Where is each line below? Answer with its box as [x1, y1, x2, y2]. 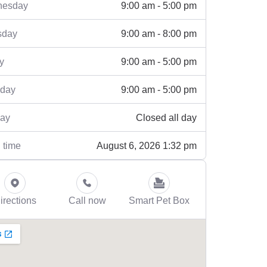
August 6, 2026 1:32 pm [97, 139, 197, 151]
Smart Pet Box [129, 195, 190, 206]
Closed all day [136, 111, 197, 123]
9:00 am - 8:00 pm [121, 27, 197, 39]
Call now [68, 195, 106, 206]
